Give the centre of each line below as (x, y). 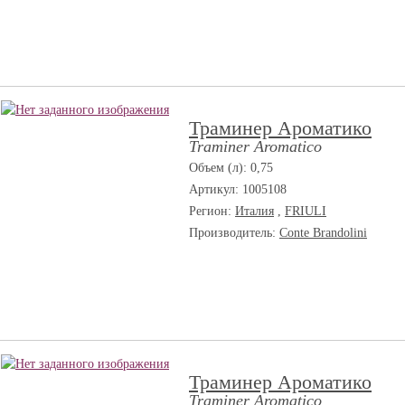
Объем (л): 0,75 (231, 168)
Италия (254, 211)
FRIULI (306, 211)
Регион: (212, 211)
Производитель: (234, 233)
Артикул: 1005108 (238, 189)
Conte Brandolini (323, 233)
